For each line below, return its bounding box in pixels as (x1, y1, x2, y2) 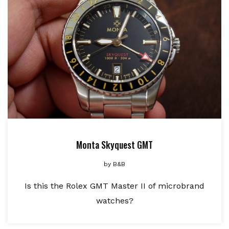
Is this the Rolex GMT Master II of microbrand (25, 180, 204, 191)
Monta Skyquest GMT (76, 138, 153, 151)
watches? (96, 195, 133, 205)
